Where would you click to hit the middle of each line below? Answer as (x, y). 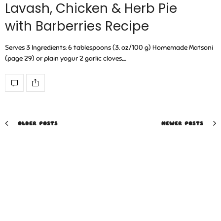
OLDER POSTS (37, 123)
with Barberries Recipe (77, 26)
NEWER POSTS (184, 123)
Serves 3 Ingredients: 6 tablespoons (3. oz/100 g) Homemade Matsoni (109, 47)
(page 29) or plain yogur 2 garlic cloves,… (66, 58)
